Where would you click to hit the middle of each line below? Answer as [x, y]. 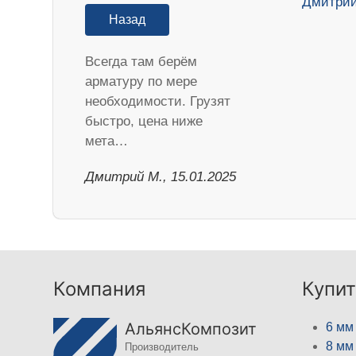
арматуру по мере [141, 82]
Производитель [162, 347]
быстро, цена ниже [144, 122]
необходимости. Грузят [158, 102]
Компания [100, 289]
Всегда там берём [141, 62]
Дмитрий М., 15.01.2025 [161, 177]
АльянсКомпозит [191, 329]
